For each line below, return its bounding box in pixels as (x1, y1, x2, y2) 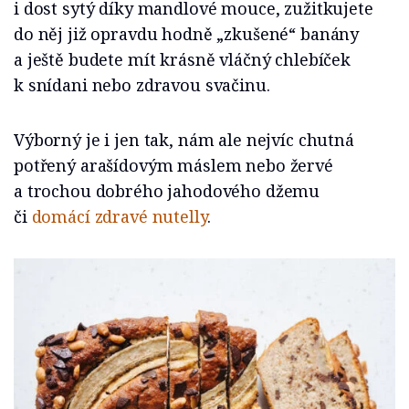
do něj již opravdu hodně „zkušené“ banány (14, 23, 360, 46)
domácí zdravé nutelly (31, 205, 207, 228)
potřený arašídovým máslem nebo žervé (14, 154, 333, 177)
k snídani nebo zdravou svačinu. (14, 74, 270, 97)
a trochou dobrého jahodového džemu (14, 180, 320, 203)
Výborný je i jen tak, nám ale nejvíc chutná (14, 129, 354, 152)
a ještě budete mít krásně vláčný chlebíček (14, 48, 351, 71)
